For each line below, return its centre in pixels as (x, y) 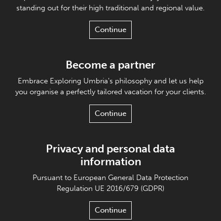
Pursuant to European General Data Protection (110, 177)
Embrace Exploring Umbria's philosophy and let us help (110, 81)
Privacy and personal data (110, 148)
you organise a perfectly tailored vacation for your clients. (110, 92)
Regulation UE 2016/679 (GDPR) (110, 188)
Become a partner (110, 65)
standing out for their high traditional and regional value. (110, 8)
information (110, 161)
